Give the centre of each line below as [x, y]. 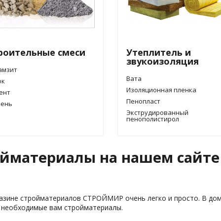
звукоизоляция [163, 61]
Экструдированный [157, 112]
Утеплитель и [159, 52]
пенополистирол [153, 119]
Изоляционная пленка [161, 90]
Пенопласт [143, 101]
